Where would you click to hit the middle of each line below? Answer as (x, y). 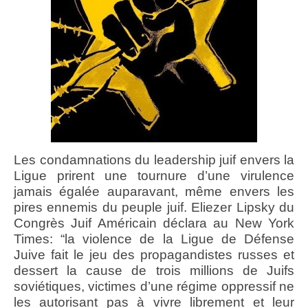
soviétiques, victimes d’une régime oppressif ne (154, 287)
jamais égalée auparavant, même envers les (154, 192)
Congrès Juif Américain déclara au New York (154, 223)
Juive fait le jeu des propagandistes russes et (154, 255)
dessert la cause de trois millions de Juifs (154, 271)
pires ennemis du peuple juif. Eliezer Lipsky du (154, 208)
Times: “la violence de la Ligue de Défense (154, 239)
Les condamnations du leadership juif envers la (154, 160)
